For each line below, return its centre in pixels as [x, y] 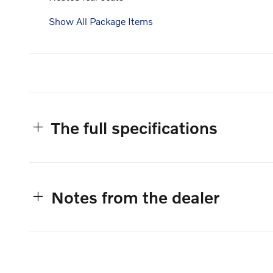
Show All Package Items [101, 21]
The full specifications [134, 128]
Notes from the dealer [135, 197]
